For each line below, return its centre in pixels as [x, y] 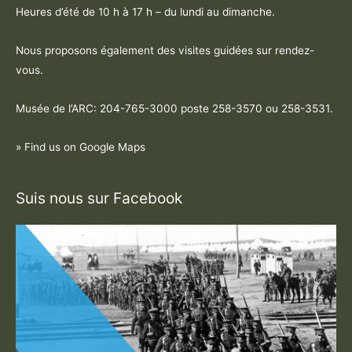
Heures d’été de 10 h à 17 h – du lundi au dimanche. [147, 12]
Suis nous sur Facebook [99, 198]
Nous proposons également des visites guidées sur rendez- [165, 51]
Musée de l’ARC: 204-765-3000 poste [114, 109]
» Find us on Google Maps [81, 147]
